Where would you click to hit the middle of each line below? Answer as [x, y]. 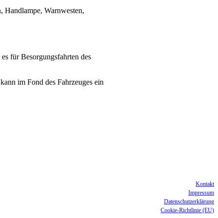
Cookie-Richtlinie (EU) [187, 210]
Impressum [201, 193]
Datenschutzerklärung [189, 202]
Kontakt [205, 184]
